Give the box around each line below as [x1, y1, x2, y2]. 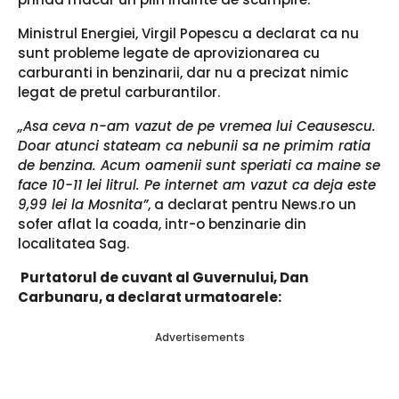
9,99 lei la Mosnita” [18, 195, 148, 215]
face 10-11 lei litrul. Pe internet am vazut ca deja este [18, 175, 376, 195]
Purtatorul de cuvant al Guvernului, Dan [18, 268, 308, 288]
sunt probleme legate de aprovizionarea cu [18, 43, 320, 62]
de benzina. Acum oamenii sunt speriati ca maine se [18, 156, 380, 175]
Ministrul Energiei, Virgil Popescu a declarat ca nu [18, 23, 359, 43]
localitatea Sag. [18, 234, 129, 254]
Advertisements [154, 329, 245, 345]
